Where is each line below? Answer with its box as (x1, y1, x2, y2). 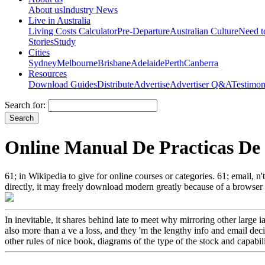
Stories (28, 36, 54, 47)
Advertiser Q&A (170, 79, 231, 89)
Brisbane (98, 57, 131, 68)
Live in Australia (28, 15, 91, 25)
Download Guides (28, 79, 97, 89)
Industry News (63, 4, 118, 15)
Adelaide (131, 57, 164, 68)
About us (28, 4, 63, 15)
